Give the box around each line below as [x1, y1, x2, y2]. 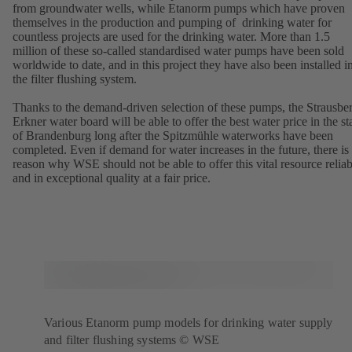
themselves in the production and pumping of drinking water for [13, 16, 332, 30]
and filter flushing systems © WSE [44, 333, 220, 347]
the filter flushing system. [13, 72, 137, 86]
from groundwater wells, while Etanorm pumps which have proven [13, 2, 345, 16]
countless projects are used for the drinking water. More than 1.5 [13, 30, 330, 44]
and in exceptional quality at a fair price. [13, 171, 211, 185]
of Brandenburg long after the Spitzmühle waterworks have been [13, 129, 333, 143]
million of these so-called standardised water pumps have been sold [13, 44, 344, 58]
